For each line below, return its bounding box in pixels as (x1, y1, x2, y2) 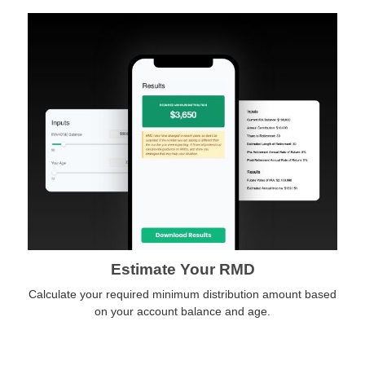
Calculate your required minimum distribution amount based (29, 287, 336, 301)
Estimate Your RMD (110, 260, 255, 278)
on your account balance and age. (95, 304, 270, 318)
